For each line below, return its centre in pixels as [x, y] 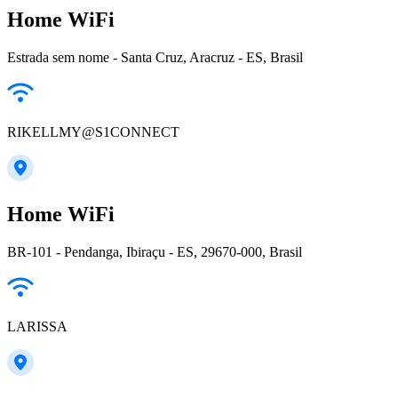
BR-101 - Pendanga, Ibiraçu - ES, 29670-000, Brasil [155, 251]
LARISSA [37, 326]
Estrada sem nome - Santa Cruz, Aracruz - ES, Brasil [155, 57]
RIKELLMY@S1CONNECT [93, 131]
